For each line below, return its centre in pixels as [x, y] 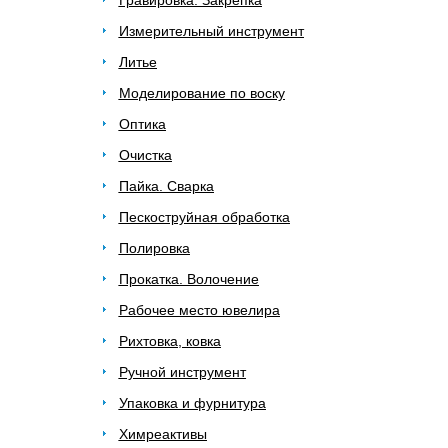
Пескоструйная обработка [204, 217]
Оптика [142, 124]
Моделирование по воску [201, 93]
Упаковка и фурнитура [192, 403]
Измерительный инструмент [211, 31]
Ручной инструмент [182, 372]
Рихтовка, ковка [169, 341]
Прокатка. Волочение [188, 279]
